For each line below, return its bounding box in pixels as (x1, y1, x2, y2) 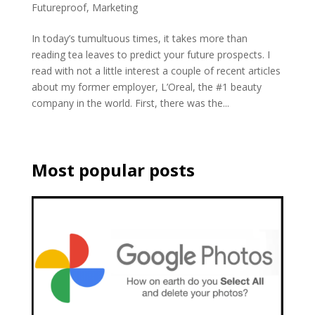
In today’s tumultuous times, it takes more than (31, 31, 247, 45)
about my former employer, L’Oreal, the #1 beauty (31, 79, 262, 94)
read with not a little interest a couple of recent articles (31, 63, 281, 77)
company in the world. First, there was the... (31, 96, 229, 110)
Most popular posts (31, 157, 195, 181)
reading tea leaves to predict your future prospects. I (31, 47, 270, 61)
